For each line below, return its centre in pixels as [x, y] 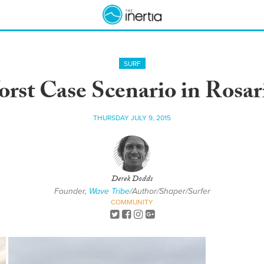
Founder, [71, 191]
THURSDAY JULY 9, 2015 [132, 118]
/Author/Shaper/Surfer [170, 191]
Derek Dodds [132, 180]
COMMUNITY [132, 202]
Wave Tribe [109, 191]
